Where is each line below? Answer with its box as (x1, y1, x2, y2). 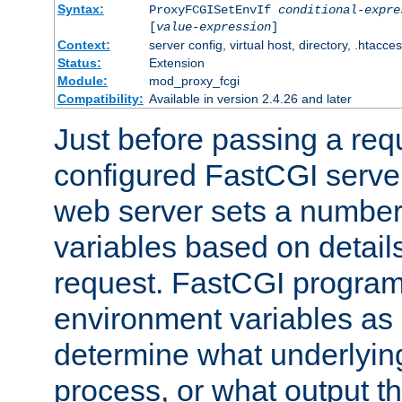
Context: (57, 38, 110, 53)
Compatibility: (57, 92, 144, 107)
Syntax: (57, 2, 104, 17)
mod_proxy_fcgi (148, 74, 240, 89)
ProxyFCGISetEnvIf (148, 3, 278, 18)
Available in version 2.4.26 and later (148, 92, 352, 107)
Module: (57, 74, 108, 89)
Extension (148, 56, 205, 71)
